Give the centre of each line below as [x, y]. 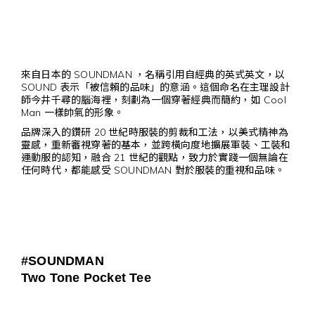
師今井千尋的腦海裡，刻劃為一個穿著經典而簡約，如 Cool [154, 99]
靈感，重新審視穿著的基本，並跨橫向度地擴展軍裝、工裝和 [156, 144]
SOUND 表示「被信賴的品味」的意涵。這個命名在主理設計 [155, 87]
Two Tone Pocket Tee [86, 277]
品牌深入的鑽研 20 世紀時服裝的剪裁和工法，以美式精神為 [155, 132]
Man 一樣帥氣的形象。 [73, 112]
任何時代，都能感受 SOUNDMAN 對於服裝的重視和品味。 [153, 170]
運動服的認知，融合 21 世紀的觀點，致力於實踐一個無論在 [155, 157]
